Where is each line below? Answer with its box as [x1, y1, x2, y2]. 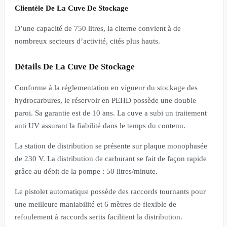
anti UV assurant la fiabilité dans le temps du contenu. [15, 122, 185, 130]
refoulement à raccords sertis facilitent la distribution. [15, 213, 182, 221]
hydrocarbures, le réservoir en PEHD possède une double [15, 96, 196, 105]
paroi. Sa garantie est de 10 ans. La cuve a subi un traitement [15, 109, 207, 118]
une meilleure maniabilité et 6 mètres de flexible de [15, 200, 176, 209]
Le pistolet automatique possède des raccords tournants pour [15, 187, 206, 196]
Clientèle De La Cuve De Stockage [15, 4, 128, 13]
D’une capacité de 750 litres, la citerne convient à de [15, 24, 181, 33]
